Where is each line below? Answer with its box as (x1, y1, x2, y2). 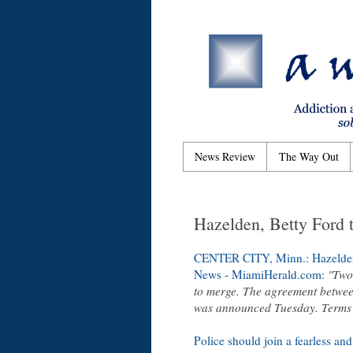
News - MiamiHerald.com (194, 266, 321, 283)
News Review (195, 149, 255, 165)
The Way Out (279, 149, 339, 165)
